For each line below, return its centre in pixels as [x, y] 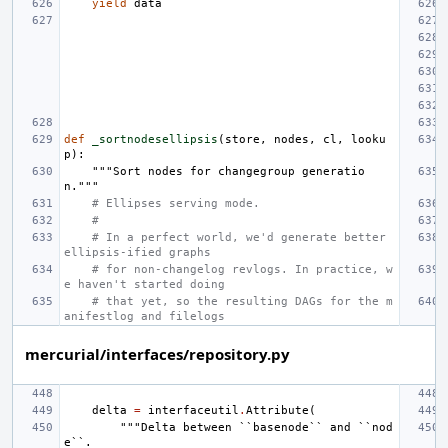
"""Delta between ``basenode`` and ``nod [256, 427]
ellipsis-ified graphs [137, 252]
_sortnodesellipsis [155, 139]
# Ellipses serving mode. [176, 203]
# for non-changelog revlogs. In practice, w [242, 269]
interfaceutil [193, 410]
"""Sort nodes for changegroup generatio [228, 171]
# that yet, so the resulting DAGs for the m [242, 301]
